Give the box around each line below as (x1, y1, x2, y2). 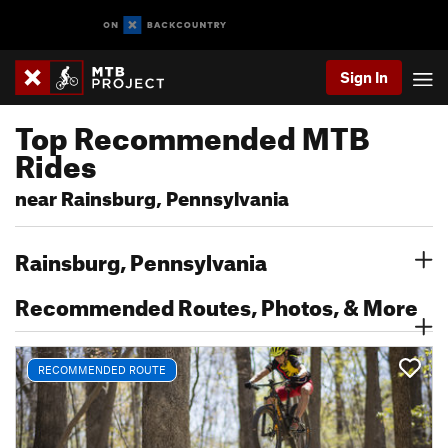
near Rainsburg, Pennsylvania (15, 180, 289, 211)
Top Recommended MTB (15, 109, 369, 157)
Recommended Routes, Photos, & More (15, 286, 418, 321)
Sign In (340, 68, 388, 86)
